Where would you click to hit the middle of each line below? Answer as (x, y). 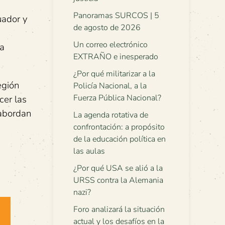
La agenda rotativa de (111, 115)
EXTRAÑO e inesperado (116, 57)
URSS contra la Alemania (118, 180)
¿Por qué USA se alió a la (118, 168)
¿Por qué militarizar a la (114, 74)
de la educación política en (120, 139)
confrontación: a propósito (119, 127)
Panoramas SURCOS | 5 (116, 16)
